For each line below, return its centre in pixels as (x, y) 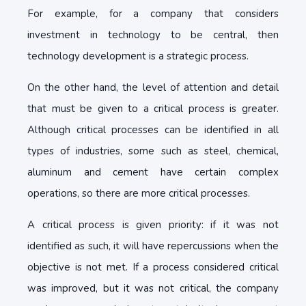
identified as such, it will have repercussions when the (153, 246)
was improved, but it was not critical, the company (153, 288)
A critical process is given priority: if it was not (153, 225)
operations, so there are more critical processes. (139, 193)
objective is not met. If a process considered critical (153, 267)
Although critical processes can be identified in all (153, 130)
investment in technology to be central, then (153, 35)
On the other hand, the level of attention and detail (153, 87)
